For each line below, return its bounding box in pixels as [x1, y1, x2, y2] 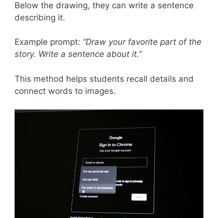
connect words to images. [15, 86, 116, 96]
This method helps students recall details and [15, 73, 194, 84]
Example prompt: [15, 37, 83, 47]
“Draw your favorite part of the [83, 37, 201, 47]
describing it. [15, 12, 65, 22]
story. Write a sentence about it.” [15, 49, 142, 59]
